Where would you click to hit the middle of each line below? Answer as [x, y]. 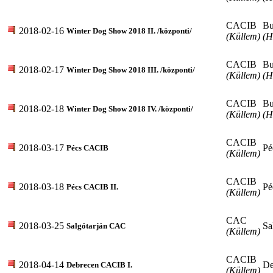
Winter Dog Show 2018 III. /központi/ [131, 69]
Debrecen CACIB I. [99, 264]
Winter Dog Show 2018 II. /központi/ [129, 30]
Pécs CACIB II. [92, 186]
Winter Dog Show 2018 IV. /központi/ [130, 108]
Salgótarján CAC [96, 225]
